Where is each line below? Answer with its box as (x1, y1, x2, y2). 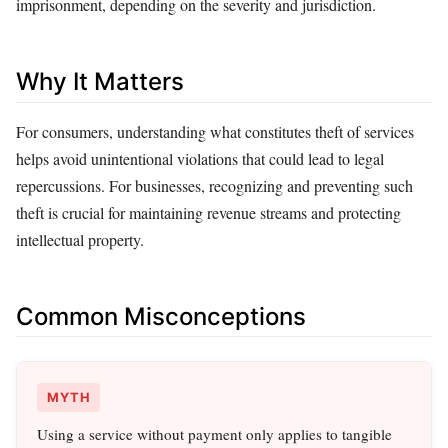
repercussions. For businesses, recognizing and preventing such (16, 174, 413, 196)
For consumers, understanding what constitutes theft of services (16, 120, 414, 142)
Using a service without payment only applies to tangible (37, 424, 392, 445)
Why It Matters (16, 67, 184, 97)
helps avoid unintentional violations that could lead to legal (16, 147, 384, 169)
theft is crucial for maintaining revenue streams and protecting (16, 201, 401, 223)
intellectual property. (16, 228, 144, 250)
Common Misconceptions (16, 301, 306, 331)
